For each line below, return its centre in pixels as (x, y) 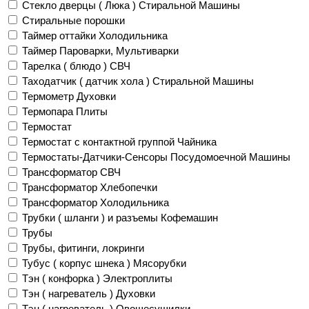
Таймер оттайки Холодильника (95, 35)
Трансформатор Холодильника (96, 202)
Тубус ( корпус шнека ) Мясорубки (104, 263)
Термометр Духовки (69, 96)
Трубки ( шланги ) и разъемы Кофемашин (120, 217)
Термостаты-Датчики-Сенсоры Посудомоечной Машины (156, 157)
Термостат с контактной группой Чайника (119, 141)
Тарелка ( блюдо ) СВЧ (76, 66)
